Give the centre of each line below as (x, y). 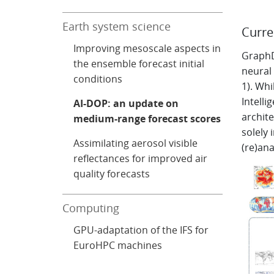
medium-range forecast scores (147, 119)
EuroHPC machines (118, 245)
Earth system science (117, 26)
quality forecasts (112, 174)
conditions (98, 79)
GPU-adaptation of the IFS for (141, 230)
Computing (91, 208)
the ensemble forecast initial (139, 64)
